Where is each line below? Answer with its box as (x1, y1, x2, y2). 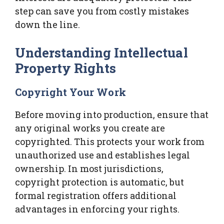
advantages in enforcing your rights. (15, 202, 179, 215)
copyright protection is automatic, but (15, 175, 184, 188)
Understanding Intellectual (15, 43, 188, 61)
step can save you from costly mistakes (15, 4, 189, 17)
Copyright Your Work (15, 85, 126, 98)
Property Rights (15, 59, 116, 76)
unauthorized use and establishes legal (15, 148, 190, 161)
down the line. (15, 18, 80, 30)
